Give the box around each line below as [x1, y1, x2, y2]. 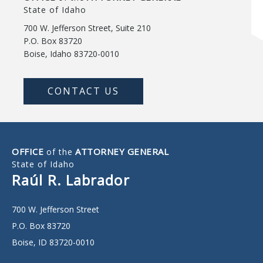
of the [46, 146, 73, 157]
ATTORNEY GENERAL [72, 146, 168, 157]
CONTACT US [48, 85, 119, 97]
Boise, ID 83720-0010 [12, 237, 95, 248]
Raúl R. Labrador [12, 170, 130, 190]
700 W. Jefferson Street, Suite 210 [23, 22, 151, 33]
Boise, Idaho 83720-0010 [23, 48, 119, 59]
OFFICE [12, 146, 46, 157]
